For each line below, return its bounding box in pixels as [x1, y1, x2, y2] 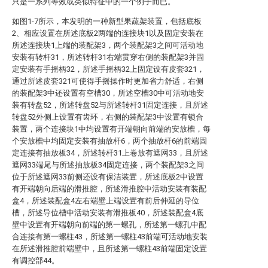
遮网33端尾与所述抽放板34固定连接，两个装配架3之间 [12, 160, 204, 169]
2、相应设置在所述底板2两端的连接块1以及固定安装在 [12, 29, 203, 38]
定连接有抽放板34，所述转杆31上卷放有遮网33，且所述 [12, 148, 208, 157]
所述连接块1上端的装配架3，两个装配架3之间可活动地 [12, 41, 203, 50]
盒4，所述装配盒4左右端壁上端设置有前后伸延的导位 [12, 196, 199, 205]
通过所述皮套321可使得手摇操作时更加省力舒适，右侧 [12, 77, 203, 86]
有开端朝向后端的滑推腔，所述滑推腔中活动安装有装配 [12, 184, 206, 193]
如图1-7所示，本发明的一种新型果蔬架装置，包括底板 [12, 17, 202, 26]
